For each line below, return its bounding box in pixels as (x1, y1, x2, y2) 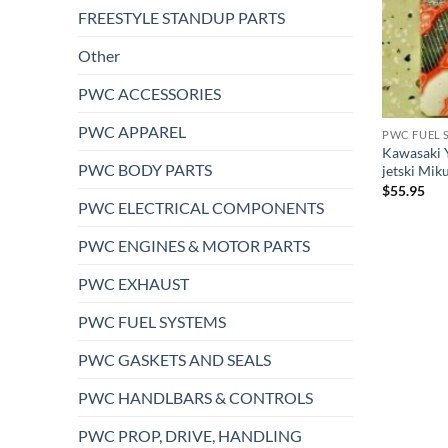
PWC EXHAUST (78, 274, 189, 293)
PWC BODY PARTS (78, 160, 212, 179)
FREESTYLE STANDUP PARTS (78, 8, 285, 27)
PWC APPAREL (78, 122, 186, 141)
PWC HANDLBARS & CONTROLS (78, 388, 313, 407)
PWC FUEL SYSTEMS (78, 312, 226, 331)
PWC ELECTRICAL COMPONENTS (78, 198, 324, 217)
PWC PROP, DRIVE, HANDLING (78, 426, 302, 445)
